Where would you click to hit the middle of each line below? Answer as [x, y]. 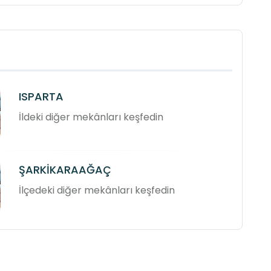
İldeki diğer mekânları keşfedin [91, 117]
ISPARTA [41, 97]
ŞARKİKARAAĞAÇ [65, 170]
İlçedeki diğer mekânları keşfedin [97, 191]
